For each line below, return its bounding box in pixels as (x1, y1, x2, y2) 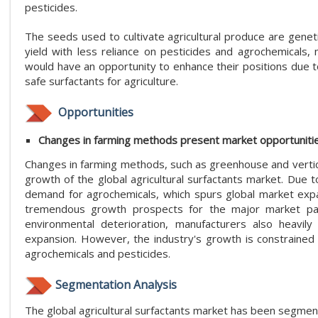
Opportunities (55, 104, 133, 120)
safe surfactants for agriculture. (25, 73, 178, 88)
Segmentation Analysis (55, 276, 177, 292)
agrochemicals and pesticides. (25, 246, 170, 261)
